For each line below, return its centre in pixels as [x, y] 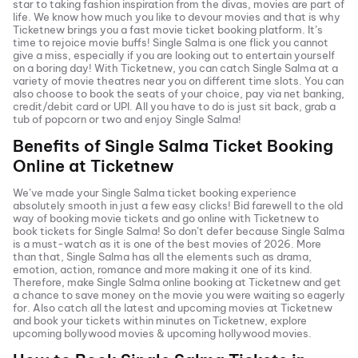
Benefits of [59, 146]
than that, [40, 257]
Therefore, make [55, 282]
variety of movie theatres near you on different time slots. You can [178, 81]
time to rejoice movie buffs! [83, 42]
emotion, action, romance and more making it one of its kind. [163, 269]
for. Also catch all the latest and [94, 308]
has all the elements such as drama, [221, 257]
